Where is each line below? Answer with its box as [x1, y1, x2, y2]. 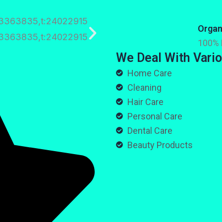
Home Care [127, 67, 172, 78]
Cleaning [127, 82, 162, 93]
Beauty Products [127, 139, 193, 150]
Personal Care [127, 111, 182, 121]
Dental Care [127, 125, 172, 136]
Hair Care [127, 96, 164, 107]
